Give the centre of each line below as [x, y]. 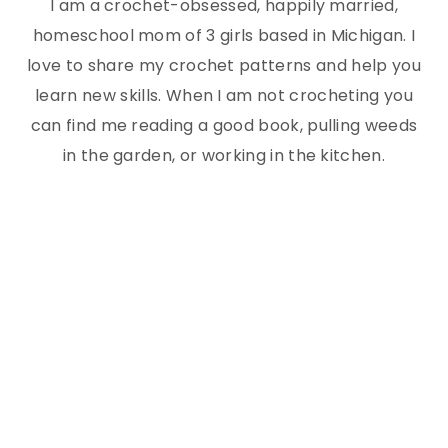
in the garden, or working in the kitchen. [224, 156]
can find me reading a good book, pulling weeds [224, 126]
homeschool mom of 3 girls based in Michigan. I [224, 36]
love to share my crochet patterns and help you [224, 66]
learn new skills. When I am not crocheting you [224, 96]
